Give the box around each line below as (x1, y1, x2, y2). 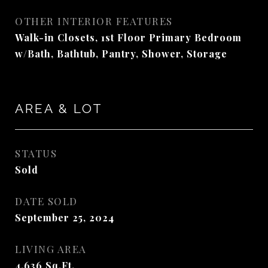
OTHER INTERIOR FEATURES (15, 14, 173, 28)
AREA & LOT (15, 101, 103, 116)
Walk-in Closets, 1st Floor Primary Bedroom (15, 31, 242, 44)
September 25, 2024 (15, 211, 114, 224)
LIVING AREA (15, 242, 87, 255)
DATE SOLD (15, 194, 78, 208)
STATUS (15, 147, 57, 160)
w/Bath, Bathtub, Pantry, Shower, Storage (15, 47, 227, 60)
